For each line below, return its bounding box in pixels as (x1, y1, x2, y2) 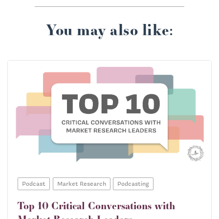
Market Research (57, 179, 106, 188)
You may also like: (46, 19, 173, 40)
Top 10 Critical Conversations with (18, 198, 175, 213)
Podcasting (117, 179, 149, 188)
